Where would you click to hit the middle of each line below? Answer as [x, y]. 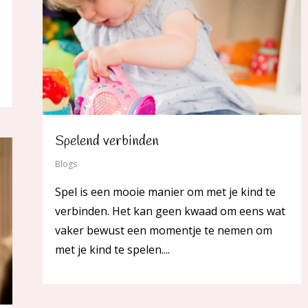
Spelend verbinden [107, 141]
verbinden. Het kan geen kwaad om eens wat [170, 211]
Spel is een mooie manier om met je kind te [165, 191]
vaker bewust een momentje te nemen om [164, 230]
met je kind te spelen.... [112, 249]
